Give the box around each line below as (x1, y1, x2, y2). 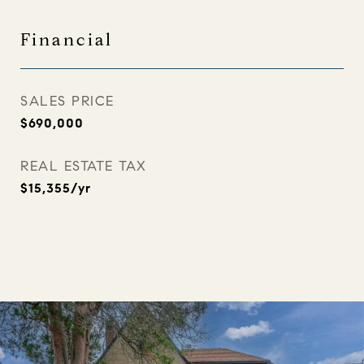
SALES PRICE (20, 93, 115, 110)
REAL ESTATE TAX (20, 158, 147, 175)
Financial (20, 29, 113, 50)
